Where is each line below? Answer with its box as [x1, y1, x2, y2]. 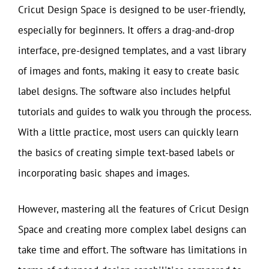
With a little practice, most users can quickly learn [18, 125, 238, 139]
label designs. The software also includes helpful [18, 85, 231, 98]
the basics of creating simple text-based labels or [18, 146, 235, 159]
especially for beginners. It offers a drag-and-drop [18, 23, 234, 37]
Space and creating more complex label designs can [18, 222, 246, 236]
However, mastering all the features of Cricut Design [18, 202, 249, 216]
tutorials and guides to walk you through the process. [18, 105, 251, 118]
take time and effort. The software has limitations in [18, 243, 247, 256]
